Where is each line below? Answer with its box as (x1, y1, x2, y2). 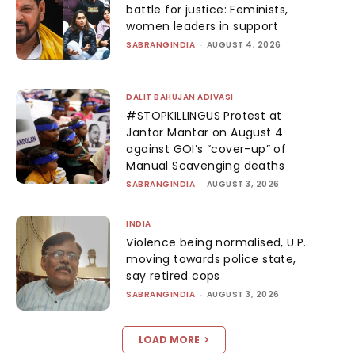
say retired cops (126, 268, 220, 284)
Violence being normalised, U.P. (126, 235, 307, 251)
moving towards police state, (126, 251, 296, 268)
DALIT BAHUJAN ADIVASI (126, 91, 234, 104)
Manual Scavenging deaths (126, 158, 284, 174)
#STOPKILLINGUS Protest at (126, 108, 282, 124)
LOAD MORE (138, 332, 200, 346)
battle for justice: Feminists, (126, 2, 288, 18)
